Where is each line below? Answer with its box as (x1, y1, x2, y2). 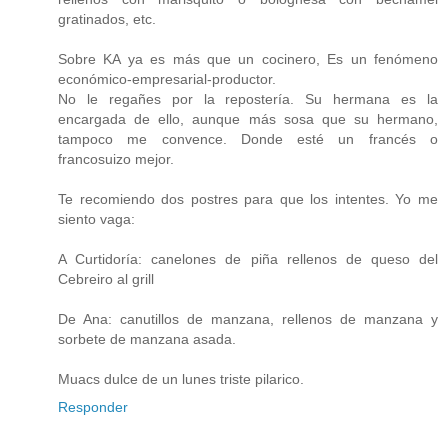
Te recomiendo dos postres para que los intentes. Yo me (58, 190, 438, 207)
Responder (58, 398, 128, 415)
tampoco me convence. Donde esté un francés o (58, 130, 438, 147)
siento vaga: (58, 210, 135, 227)
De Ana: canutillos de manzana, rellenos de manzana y (58, 310, 438, 327)
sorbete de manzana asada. (58, 330, 236, 347)
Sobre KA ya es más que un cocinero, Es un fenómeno (58, 50, 438, 67)
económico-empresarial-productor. (58, 70, 276, 87)
